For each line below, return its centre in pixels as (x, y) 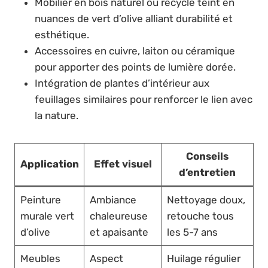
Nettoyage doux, (206, 200)
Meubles (40, 258)
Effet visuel (123, 164)
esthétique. (62, 34)
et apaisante (119, 232)
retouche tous (200, 216)
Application (49, 164)
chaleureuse (118, 216)
